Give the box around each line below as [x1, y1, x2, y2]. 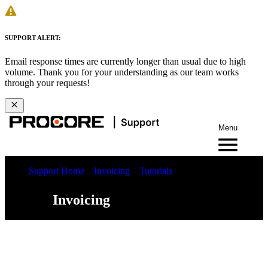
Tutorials [139, 165, 172, 176]
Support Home [29, 165, 84, 176]
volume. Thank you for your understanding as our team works [5, 66, 239, 77]
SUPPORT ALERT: [5, 33, 61, 41]
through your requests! [5, 77, 90, 88]
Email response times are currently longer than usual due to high [5, 56, 246, 66]
